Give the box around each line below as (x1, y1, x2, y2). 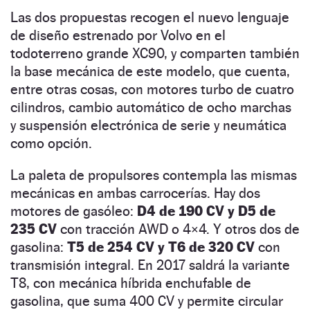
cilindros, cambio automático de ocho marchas (10, 98, 291, 116)
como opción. (10, 134, 92, 152)
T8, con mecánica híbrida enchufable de (10, 274, 251, 291)
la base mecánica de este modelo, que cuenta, (10, 62, 290, 80)
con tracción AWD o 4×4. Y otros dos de (57, 220, 300, 237)
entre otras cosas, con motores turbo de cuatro (10, 80, 294, 98)
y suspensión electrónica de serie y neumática (10, 116, 286, 134)
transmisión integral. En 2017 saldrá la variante (10, 256, 290, 273)
